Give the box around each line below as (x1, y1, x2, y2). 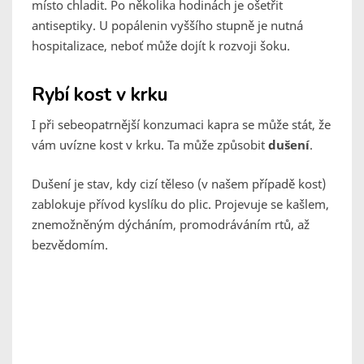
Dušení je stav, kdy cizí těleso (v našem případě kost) (32, 175, 326, 193)
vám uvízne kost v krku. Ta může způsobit (32, 136, 268, 154)
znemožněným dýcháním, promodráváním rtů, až (32, 216, 310, 233)
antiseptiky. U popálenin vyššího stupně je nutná (32, 17, 303, 34)
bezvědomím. (32, 236, 108, 253)
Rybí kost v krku (32, 82, 167, 108)
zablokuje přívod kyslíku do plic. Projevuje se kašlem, (32, 196, 329, 213)
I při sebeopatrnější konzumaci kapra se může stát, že (32, 116, 331, 133)
